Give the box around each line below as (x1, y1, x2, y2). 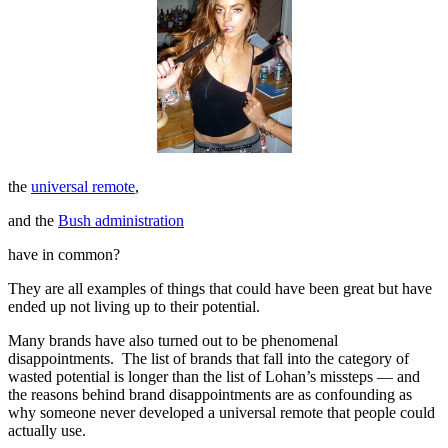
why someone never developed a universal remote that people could (8, 404, 435, 422)
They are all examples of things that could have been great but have (8, 280, 432, 298)
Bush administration (58, 212, 184, 230)
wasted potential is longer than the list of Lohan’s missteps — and (8, 368, 420, 386)
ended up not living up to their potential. (8, 298, 260, 316)
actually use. (8, 422, 86, 440)
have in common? (8, 246, 120, 264)
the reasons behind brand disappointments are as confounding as (8, 386, 412, 404)
